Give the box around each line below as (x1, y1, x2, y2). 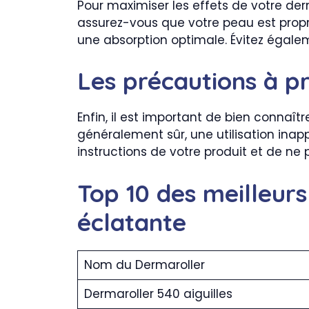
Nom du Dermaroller (83, 256, 205, 273)
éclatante (77, 206, 186, 237)
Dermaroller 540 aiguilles (83, 285, 232, 302)
